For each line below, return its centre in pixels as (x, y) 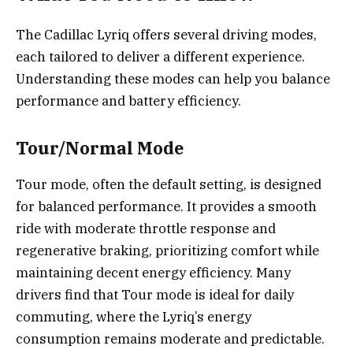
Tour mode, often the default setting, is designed (169, 184)
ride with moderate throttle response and (146, 228)
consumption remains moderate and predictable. (170, 338)
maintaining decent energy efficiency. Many (153, 272)
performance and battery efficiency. (128, 101)
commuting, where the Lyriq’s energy (134, 316)
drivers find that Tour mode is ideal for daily (155, 294)
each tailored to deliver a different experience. (160, 57)
